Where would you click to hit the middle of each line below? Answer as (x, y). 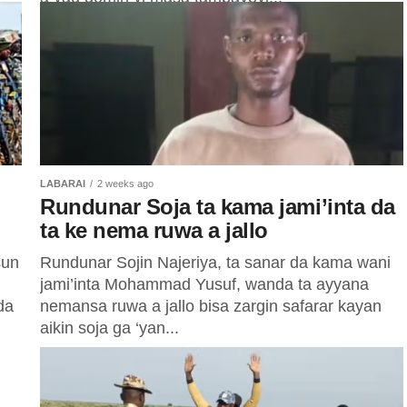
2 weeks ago (125, 184)
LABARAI (63, 184)
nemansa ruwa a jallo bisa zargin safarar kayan (211, 306)
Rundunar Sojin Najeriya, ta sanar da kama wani (215, 263)
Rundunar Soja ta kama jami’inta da (218, 207)
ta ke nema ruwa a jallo (154, 230)
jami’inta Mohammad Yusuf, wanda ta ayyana (204, 284)
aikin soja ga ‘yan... (109, 328)
